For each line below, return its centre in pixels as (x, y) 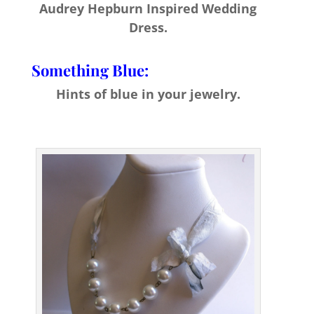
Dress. (148, 28)
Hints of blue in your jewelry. (148, 94)
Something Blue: (90, 70)
